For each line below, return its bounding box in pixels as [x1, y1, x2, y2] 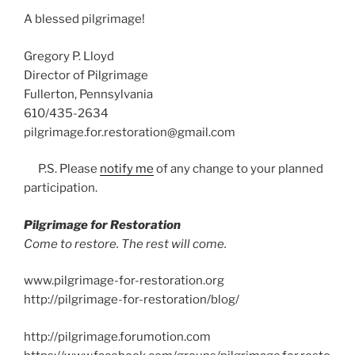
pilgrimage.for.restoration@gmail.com [24, 124, 235, 139]
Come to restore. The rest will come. [24, 236, 227, 251]
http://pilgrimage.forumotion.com [24, 329, 211, 344]
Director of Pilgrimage [24, 67, 148, 82]
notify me [100, 162, 154, 177]
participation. [24, 181, 97, 196]
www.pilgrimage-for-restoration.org [24, 273, 224, 288]
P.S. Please [24, 162, 100, 177]
